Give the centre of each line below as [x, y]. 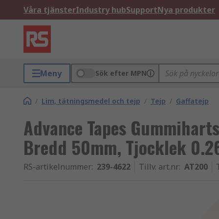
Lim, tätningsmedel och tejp [91, 101]
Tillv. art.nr [159, 167]
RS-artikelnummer [57, 167]
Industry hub [101, 10]
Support [142, 10]
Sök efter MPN [121, 73]
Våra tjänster [50, 10]
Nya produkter [186, 10]
